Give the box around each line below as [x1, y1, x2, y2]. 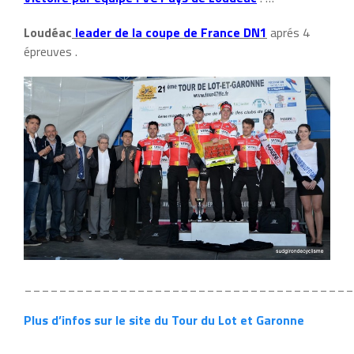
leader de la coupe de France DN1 [72, 22, 267, 42]
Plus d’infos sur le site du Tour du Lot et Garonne [24, 310, 304, 330]
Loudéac [24, 22, 72, 42]
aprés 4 [267, 22, 310, 42]
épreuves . [24, 41, 77, 61]
